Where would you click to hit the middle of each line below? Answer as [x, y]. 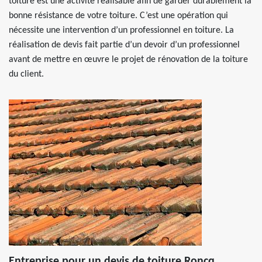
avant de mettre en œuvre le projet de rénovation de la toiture [128, 60]
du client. [26, 74]
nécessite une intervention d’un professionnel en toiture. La [121, 30]
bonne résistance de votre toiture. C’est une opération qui [118, 16]
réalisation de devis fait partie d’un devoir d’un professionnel [124, 45]
